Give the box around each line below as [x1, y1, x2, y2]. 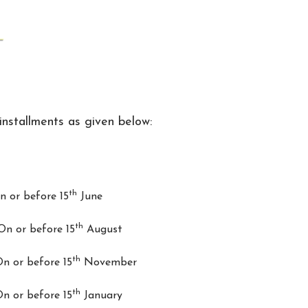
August [82, 224, 122, 236]
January [80, 290, 122, 302]
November [80, 257, 137, 269]
